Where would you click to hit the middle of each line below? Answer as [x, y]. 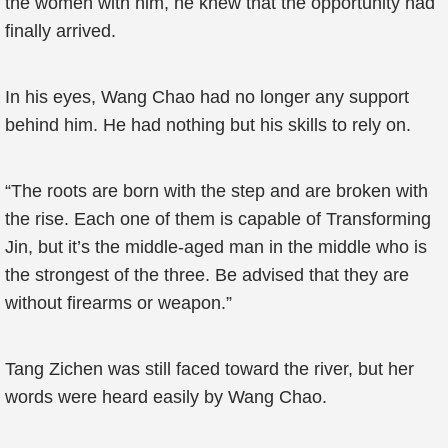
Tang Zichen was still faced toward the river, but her [209, 369]
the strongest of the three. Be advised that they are [207, 275]
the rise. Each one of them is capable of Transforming [218, 219]
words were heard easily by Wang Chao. [166, 397]
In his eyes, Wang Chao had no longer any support [207, 97]
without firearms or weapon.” [118, 303]
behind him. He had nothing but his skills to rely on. [208, 125]
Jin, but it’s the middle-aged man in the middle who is [216, 247]
